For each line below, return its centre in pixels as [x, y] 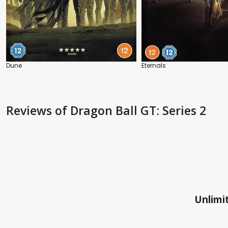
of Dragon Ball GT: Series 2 [131, 111]
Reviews [31, 111]
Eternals [154, 66]
